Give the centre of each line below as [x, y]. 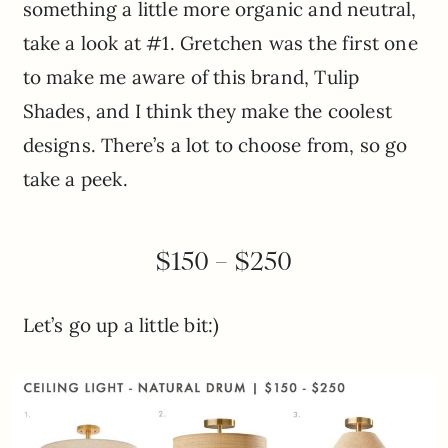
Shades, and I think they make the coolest [207, 111]
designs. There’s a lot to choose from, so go [215, 145]
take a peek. [75, 179]
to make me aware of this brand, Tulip [191, 77]
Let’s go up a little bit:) [121, 325]
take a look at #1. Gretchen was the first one [220, 43]
